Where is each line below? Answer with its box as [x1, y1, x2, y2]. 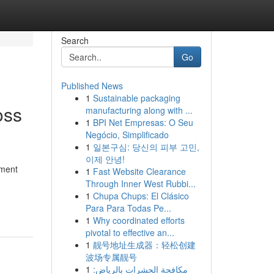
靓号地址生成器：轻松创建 [92, 239, 196, 251]
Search [61, 34, 89, 46]
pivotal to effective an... [85, 226, 174, 239]
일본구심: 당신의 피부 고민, [92, 141, 199, 153]
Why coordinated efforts [92, 214, 185, 226]
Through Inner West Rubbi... [85, 177, 196, 190]
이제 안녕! [85, 153, 125, 165]
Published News [61, 80, 123, 92]
